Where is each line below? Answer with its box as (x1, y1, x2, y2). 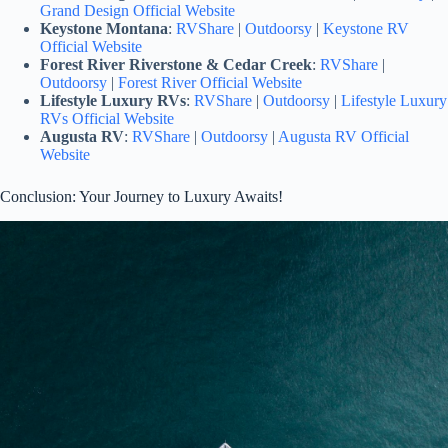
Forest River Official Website (118, 73, 302, 91)
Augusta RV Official (278, 127, 409, 145)
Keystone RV (323, 19, 409, 37)
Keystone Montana (40, 19, 168, 37)
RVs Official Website (40, 109, 174, 127)
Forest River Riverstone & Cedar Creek (40, 55, 312, 73)
